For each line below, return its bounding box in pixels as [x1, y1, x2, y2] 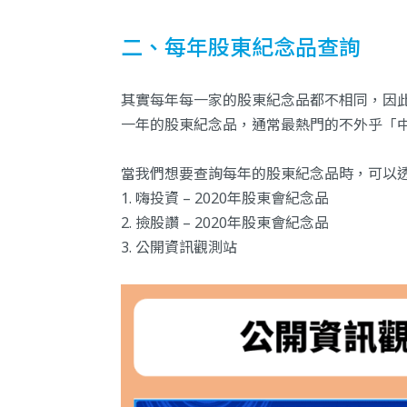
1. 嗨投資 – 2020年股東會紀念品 [121, 188, 329, 209]
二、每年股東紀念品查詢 [121, 32, 361, 63]
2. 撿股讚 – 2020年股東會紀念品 [121, 213, 329, 233]
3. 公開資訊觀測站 [121, 237, 237, 258]
